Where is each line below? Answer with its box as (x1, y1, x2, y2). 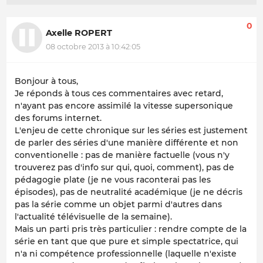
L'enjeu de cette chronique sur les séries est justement (15, 125, 248, 136)
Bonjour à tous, (15, 76, 78, 87)
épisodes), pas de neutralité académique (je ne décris (15, 187, 242, 198)
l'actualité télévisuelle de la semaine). (15, 211, 172, 222)
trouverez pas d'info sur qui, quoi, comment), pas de (15, 162, 234, 173)
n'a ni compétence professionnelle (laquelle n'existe (15, 248, 237, 259)
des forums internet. (15, 113, 102, 124)
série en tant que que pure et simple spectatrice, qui (15, 236, 238, 247)
